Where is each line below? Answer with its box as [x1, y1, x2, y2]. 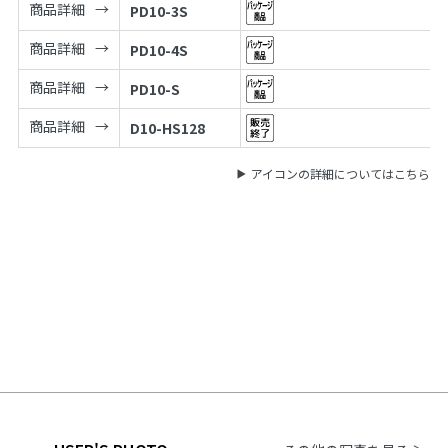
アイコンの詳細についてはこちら [251, 164, 431, 182]
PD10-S [129, 78, 180, 99]
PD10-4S [129, 39, 188, 60]
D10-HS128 [129, 117, 205, 138]
